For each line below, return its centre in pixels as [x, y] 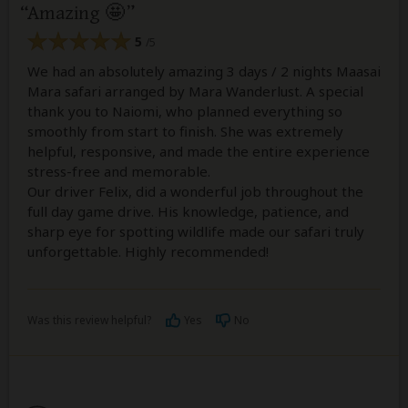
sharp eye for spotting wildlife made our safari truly [196, 231]
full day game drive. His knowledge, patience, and [188, 211]
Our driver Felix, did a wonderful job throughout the [195, 191]
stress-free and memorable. [119, 171]
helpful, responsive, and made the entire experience [199, 151]
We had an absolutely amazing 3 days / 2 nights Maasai [204, 71]
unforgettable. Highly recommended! [148, 251]
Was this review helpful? [89, 320]
